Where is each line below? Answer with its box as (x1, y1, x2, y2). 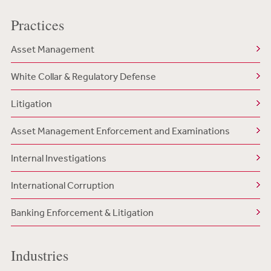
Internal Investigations (10, 152, 106, 164)
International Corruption (10, 179, 114, 191)
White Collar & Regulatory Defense (10, 70, 156, 82)
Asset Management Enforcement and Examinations (10, 125, 230, 137)
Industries (10, 246, 68, 265)
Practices (10, 15, 64, 34)
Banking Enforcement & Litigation (10, 206, 154, 218)
